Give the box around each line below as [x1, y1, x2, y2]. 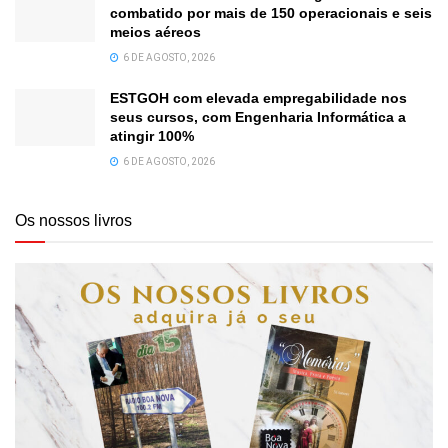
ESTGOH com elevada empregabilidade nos [110, 89, 407, 106]
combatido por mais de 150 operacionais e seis [110, 4, 432, 21]
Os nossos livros [15, 211, 132, 229]
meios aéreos [110, 23, 201, 40]
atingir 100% [110, 127, 194, 144]
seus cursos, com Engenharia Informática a [110, 108, 406, 125]
